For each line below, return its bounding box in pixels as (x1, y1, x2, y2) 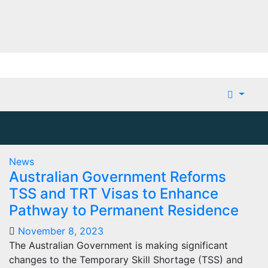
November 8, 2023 (18, 224, 103, 237)
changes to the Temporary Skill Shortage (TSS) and (9, 253, 243, 266)
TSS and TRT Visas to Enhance (9, 184, 218, 202)
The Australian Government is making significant (9, 239, 228, 251)
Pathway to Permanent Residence (9, 201, 239, 219)
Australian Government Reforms (9, 167, 226, 185)
